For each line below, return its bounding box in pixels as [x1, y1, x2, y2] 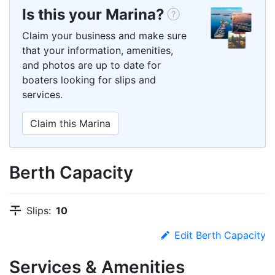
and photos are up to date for [22, 59, 161, 72]
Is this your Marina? [22, 6, 165, 24]
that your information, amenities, [22, 44, 173, 57]
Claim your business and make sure [22, 29, 187, 42]
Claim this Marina [30, 117, 110, 130]
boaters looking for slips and [22, 74, 156, 87]
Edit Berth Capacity [174, 229, 266, 242]
